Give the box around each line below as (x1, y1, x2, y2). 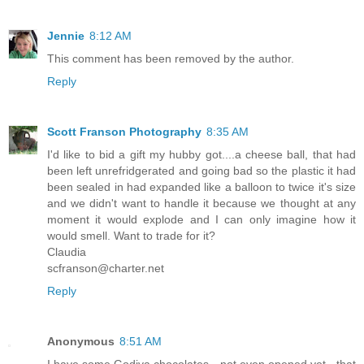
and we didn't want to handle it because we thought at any (47, 196, 356, 210)
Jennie (47, 28, 84, 42)
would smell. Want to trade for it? (47, 228, 215, 242)
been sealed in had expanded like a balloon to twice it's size (47, 180, 356, 193)
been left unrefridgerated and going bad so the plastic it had (47, 163, 356, 177)
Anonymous (47, 334, 115, 348)
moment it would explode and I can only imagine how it (47, 212, 356, 226)
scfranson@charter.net (47, 261, 164, 275)
